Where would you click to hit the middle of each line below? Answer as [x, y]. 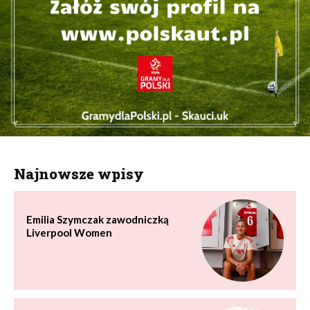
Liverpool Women [69, 233]
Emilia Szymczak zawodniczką [98, 220]
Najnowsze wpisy [79, 174]
